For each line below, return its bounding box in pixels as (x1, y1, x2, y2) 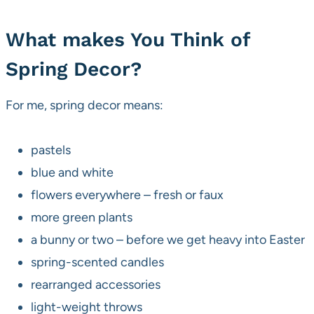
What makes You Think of (6, 28, 250, 52)
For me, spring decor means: (6, 97, 163, 114)
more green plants (31, 210, 132, 226)
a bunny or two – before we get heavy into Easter (31, 232, 305, 248)
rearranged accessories (31, 277, 161, 293)
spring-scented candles (31, 254, 164, 271)
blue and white (31, 165, 114, 181)
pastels (31, 142, 71, 158)
